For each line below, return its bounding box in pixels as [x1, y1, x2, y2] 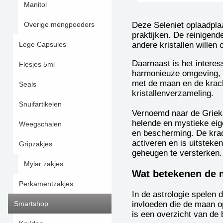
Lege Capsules [19, 40, 66, 48]
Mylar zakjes [24, 160, 63, 168]
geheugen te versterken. [132, 148, 222, 158]
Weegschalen [19, 120, 62, 128]
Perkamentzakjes [19, 180, 73, 188]
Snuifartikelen [19, 100, 62, 108]
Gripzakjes [19, 140, 52, 148]
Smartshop [14, 200, 48, 208]
